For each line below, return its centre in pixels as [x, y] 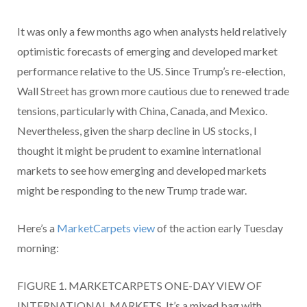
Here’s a [37, 228]
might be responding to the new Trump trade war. [132, 191]
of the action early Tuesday [219, 228]
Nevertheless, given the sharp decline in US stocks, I [137, 131]
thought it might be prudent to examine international [139, 151]
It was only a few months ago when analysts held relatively [152, 32]
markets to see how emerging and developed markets [142, 171]
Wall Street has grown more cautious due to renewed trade [153, 91]
